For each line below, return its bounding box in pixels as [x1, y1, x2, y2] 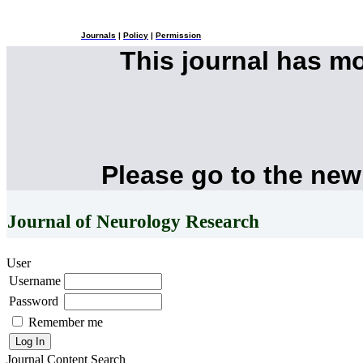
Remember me [28, 314, 103, 329]
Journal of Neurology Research [7, 211, 259, 233]
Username [9, 273, 61, 288]
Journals [81, 31, 116, 41]
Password [9, 293, 58, 308]
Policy [123, 31, 148, 41]
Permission [156, 31, 201, 41]
